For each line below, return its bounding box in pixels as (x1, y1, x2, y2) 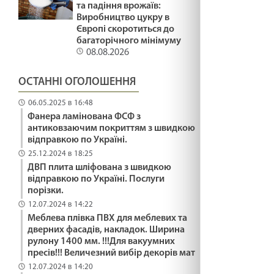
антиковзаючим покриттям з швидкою (28, 123, 195, 133)
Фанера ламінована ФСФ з (28, 111, 141, 122)
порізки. (28, 185, 64, 196)
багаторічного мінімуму (76, 35, 182, 46)
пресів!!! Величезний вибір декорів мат (28, 248, 195, 258)
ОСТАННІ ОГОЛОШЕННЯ (18, 76, 136, 88)
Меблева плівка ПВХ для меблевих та (28, 213, 187, 223)
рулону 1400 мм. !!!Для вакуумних (28, 236, 175, 246)
